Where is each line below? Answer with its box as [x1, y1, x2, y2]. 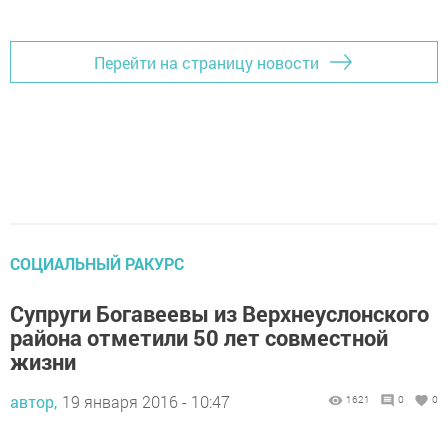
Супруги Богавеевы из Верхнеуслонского [10, 299, 429, 329]
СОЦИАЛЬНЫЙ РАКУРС [10, 253, 184, 275]
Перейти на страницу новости [94, 51, 319, 73]
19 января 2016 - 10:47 [62, 391, 230, 413]
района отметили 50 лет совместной [10, 323, 388, 353]
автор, [10, 391, 57, 413]
